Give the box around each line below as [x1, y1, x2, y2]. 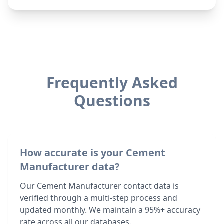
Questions [73, 90, 150, 111]
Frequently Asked [46, 72, 178, 93]
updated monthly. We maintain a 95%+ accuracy [20, 204, 200, 215]
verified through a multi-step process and [20, 192, 177, 203]
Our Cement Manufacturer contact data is [20, 180, 179, 191]
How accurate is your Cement [20, 146, 165, 159]
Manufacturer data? [20, 160, 120, 173]
